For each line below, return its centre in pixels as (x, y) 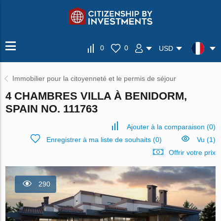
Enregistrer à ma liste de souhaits (98, 140)
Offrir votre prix (192, 152)
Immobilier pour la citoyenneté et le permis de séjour (94, 78)
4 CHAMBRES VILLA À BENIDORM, (96, 96)
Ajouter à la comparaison (166, 127)
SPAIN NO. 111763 (52, 109)
